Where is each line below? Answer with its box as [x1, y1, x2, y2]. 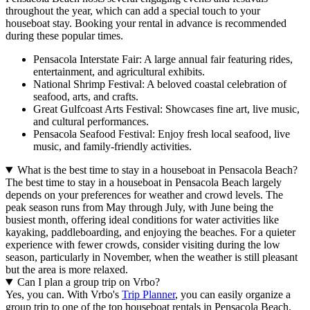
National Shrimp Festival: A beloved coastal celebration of [33, 78, 286, 91]
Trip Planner [122, 289, 175, 301]
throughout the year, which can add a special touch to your [6, 5, 260, 17]
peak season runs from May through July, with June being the [6, 201, 273, 214]
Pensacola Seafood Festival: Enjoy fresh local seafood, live [33, 128, 290, 140]
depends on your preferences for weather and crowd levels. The [6, 189, 283, 201]
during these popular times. [6, 30, 123, 42]
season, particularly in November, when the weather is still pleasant [6, 251, 298, 264]
